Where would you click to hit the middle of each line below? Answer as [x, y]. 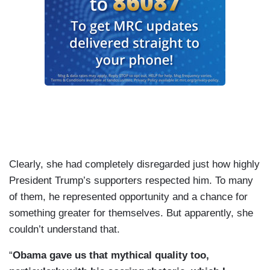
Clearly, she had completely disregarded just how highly [134, 165]
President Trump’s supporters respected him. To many [131, 181]
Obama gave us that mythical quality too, [111, 256]
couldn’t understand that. [64, 230]
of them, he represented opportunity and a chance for [128, 197]
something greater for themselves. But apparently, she [131, 213]
